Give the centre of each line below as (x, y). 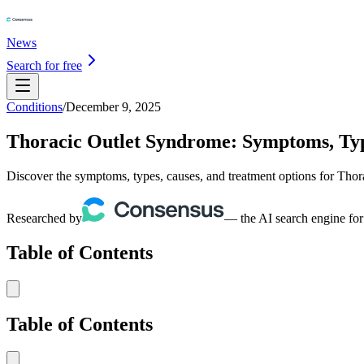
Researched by (44, 218)
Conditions (35, 107)
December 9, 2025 (113, 107)
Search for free (44, 65)
